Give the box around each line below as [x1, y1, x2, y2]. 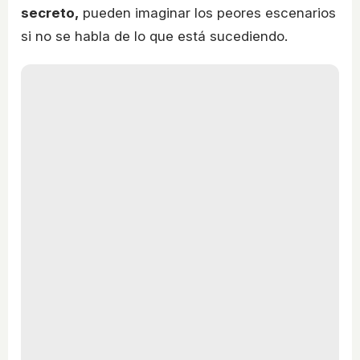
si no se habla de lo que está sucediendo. [21, 28, 288, 45]
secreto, [21, 5, 79, 22]
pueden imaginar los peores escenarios [79, 5, 336, 22]
